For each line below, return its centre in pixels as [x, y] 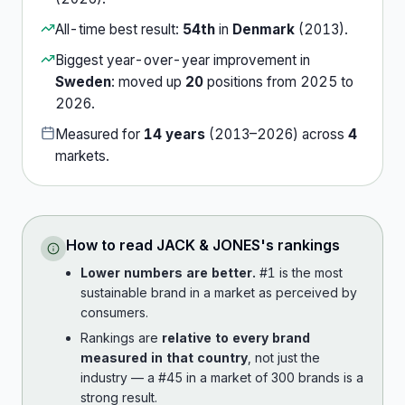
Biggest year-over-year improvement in [183, 60]
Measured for [99, 134]
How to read [111, 245]
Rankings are [121, 338]
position [230, 82]
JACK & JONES [208, 245]
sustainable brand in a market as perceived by [219, 292]
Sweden [83, 82]
